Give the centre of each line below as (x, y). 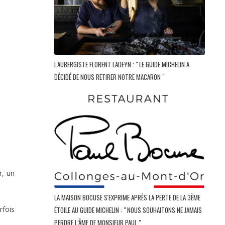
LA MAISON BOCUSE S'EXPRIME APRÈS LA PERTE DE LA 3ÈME (127, 197)
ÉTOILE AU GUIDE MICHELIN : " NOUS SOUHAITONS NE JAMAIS (128, 210)
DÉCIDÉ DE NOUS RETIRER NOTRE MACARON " (110, 77)
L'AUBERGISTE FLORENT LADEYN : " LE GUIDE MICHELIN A (122, 64)
